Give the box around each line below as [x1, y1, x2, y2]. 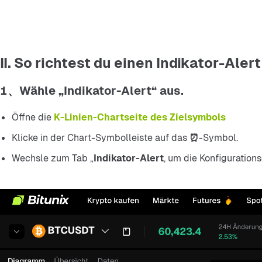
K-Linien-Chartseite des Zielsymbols [54, 111, 226, 124]
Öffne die [12, 111, 54, 124]
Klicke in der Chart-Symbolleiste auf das [12, 132, 187, 144]
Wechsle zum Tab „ [12, 152, 94, 165]
